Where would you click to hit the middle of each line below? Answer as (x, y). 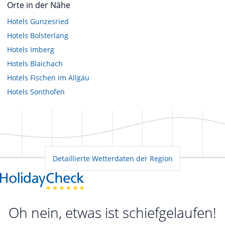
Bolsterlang (49, 35)
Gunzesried (49, 21)
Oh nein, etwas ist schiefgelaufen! (113, 213)
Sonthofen (47, 91)
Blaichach (46, 63)
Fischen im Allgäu (60, 77)
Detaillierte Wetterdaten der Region (113, 158)
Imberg (42, 49)
